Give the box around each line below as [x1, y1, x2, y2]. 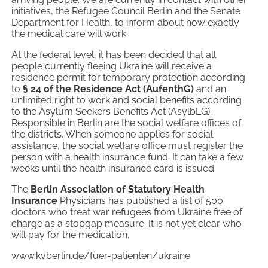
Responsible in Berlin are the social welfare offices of [11, 117, 241, 129]
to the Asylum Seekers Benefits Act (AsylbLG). [11, 106, 212, 118]
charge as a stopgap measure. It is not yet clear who [11, 218, 242, 230]
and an [196, 83, 226, 95]
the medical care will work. [11, 28, 128, 40]
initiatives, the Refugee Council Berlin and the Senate [11, 5, 240, 17]
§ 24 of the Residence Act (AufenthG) [22, 83, 196, 95]
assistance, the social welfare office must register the [11, 140, 243, 152]
